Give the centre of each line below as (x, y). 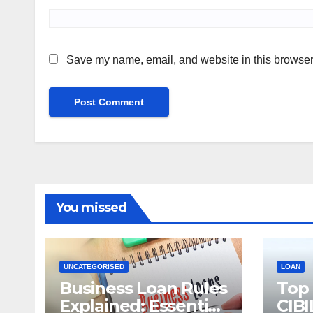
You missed (91, 207)
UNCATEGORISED (94, 266)
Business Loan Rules (144, 288)
